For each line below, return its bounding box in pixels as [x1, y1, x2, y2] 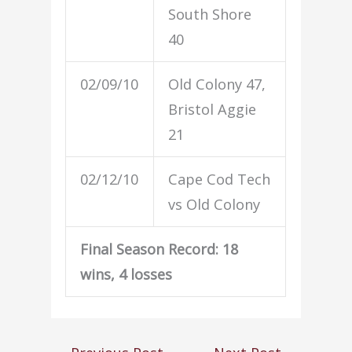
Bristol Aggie [168, 99, 257, 119]
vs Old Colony [168, 194, 261, 214]
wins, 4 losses [80, 264, 173, 284]
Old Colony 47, [168, 74, 266, 93]
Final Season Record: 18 [80, 239, 239, 258]
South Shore [168, 4, 252, 24]
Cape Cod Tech [168, 169, 271, 189]
